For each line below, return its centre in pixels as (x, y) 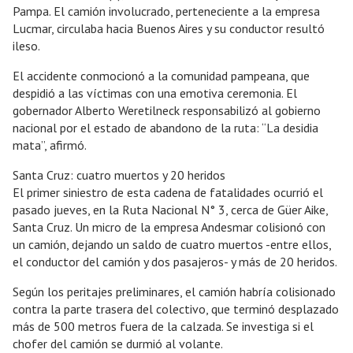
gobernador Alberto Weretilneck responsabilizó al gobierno (167, 110)
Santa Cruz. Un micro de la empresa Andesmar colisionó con (169, 227)
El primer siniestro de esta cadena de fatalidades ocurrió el (168, 192)
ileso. (26, 45)
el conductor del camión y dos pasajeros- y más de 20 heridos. (175, 261)
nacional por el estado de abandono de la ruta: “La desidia (165, 127)
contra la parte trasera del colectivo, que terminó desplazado (176, 308)
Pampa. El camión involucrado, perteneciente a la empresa (166, 11)
